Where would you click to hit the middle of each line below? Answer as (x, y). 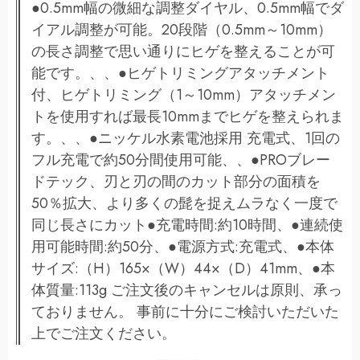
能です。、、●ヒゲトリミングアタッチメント (180, 73)
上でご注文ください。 (104, 333)
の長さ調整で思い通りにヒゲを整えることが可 (183, 51)
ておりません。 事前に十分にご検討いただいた (185, 311)
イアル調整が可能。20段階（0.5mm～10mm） (182, 29)
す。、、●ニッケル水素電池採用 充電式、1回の (186, 138)
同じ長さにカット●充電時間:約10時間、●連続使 (187, 225)
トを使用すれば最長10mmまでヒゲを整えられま (188, 116)
